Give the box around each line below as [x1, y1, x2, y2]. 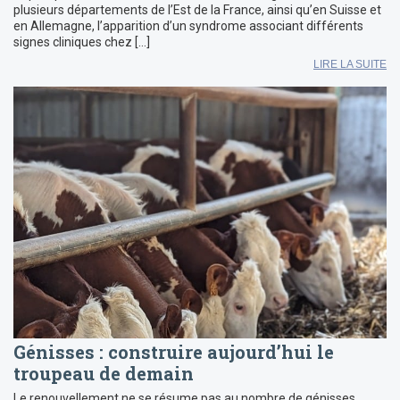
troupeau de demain [13, 362, 194, 386]
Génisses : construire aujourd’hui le [13, 340, 334, 364]
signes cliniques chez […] [13, 35, 150, 50]
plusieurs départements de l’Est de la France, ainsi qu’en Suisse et [13, 3, 381, 18]
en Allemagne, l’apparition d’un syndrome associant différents [13, 19, 363, 34]
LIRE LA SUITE [313, 58, 387, 71]
